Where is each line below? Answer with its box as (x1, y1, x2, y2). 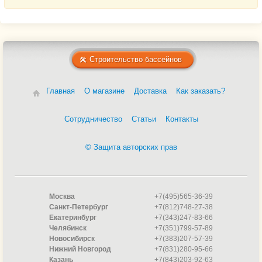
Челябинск (49, 224, 87, 233)
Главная (46, 87, 75, 96)
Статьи (131, 115, 156, 124)
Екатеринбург (49, 213, 96, 222)
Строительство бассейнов (89, 55, 182, 64)
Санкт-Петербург (49, 203, 108, 212)
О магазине (84, 87, 125, 96)
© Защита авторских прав (85, 143, 177, 152)
